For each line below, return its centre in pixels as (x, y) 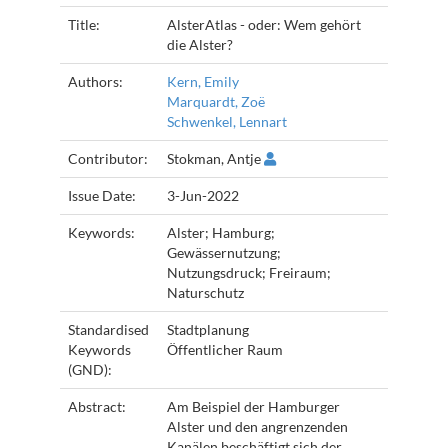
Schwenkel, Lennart (227, 121)
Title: (85, 24)
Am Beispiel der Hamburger (253, 406)
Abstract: (98, 406)
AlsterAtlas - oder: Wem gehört (264, 24)
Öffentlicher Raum (225, 349)
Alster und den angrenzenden (257, 426)
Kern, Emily (203, 81)
